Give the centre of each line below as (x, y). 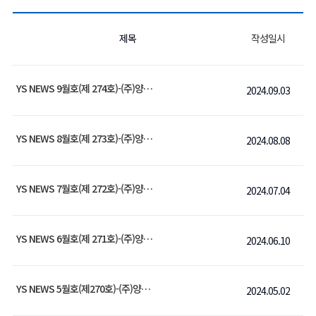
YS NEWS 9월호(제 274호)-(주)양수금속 (148, 88)
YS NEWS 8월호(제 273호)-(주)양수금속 (148, 138)
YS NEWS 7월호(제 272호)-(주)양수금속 (148, 188)
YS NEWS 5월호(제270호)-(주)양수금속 (146, 288)
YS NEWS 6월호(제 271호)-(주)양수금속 (148, 238)
